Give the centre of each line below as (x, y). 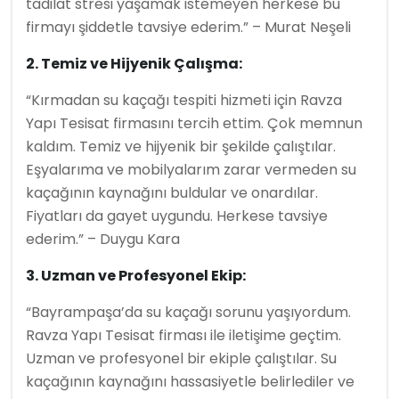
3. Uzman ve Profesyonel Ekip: (136, 276)
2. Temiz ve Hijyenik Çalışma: (134, 64)
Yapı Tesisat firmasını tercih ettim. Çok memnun (194, 123)
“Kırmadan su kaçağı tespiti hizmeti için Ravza (184, 100)
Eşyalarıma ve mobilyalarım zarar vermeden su (191, 170)
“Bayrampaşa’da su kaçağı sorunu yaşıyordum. (188, 312)
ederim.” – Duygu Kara (103, 239)
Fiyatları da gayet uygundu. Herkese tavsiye (177, 216)
